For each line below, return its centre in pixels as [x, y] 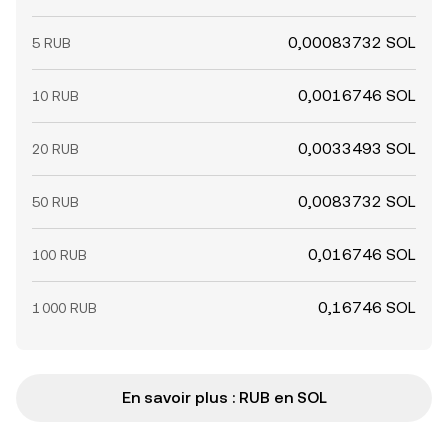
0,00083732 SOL [352, 42]
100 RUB [59, 255]
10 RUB [55, 96]
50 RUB [55, 202]
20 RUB [55, 149]
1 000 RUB [64, 308]
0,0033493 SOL [357, 148]
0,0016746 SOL [357, 95]
